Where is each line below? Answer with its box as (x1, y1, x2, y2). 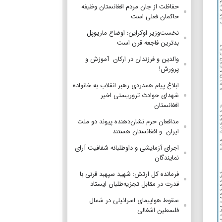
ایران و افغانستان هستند (111, 126, 179, 137)
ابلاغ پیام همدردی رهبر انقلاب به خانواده (73, 80, 179, 91)
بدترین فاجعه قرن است (115, 37, 179, 48)
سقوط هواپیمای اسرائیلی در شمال (89, 195, 179, 206)
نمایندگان (153, 152, 179, 163)
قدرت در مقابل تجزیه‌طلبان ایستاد (88, 178, 179, 189)
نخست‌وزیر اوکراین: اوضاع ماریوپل (87, 27, 179, 38)
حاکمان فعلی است (131, 11, 179, 22)
